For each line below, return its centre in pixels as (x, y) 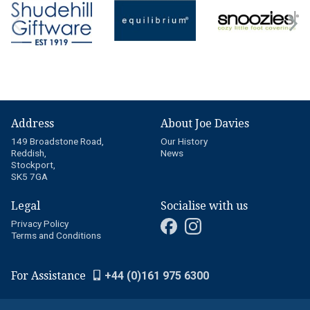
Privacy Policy (40, 223)
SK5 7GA (29, 176)
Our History (184, 141)
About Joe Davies (205, 123)
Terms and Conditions (56, 235)
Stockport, (33, 164)
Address (33, 123)
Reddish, (29, 153)
